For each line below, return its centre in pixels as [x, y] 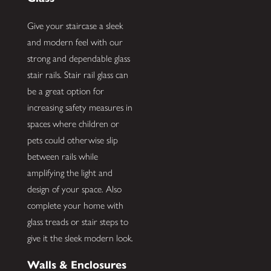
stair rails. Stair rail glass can [77, 74]
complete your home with [75, 205]
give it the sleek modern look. [80, 238]
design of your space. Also [74, 189]
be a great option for [65, 91]
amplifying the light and [70, 172]
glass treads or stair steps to [77, 221]
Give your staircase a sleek [75, 25]
